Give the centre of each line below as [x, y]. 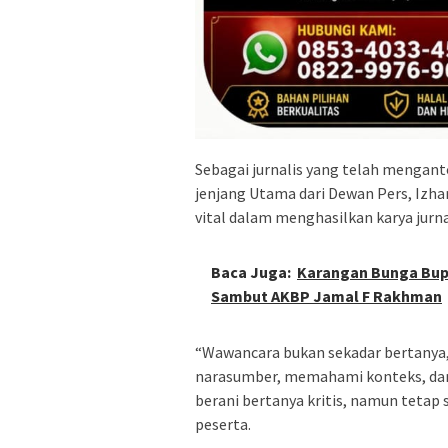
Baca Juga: [251, 272]
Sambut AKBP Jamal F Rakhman [326, 296]
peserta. [223, 424]
